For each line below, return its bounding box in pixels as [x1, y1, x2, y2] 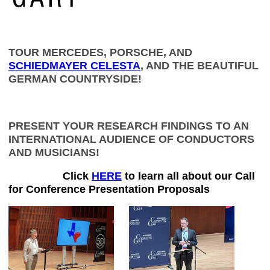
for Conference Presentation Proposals [8, 183, 210, 196]
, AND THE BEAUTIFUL [140, 60, 259, 72]
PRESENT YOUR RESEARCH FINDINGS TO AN [8, 120, 249, 133]
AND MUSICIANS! [8, 146, 99, 159]
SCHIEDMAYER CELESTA [8, 60, 140, 72]
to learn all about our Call [125, 170, 255, 183]
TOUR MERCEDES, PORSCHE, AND [8, 46, 192, 59]
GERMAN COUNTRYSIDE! [8, 73, 142, 86]
